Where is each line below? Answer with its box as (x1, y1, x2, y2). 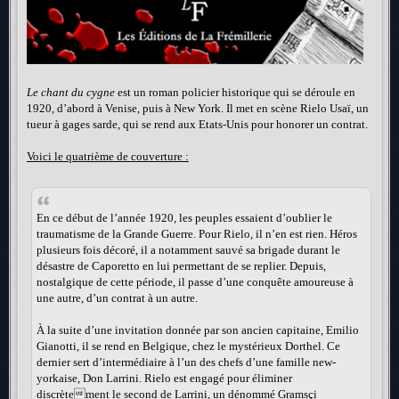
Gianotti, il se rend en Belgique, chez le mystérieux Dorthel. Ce (37, 338, 340, 353)
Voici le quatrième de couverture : (27, 150, 189, 164)
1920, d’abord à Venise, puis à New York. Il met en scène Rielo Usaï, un (27, 102, 369, 116)
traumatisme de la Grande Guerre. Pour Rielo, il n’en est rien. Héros (37, 226, 357, 240)
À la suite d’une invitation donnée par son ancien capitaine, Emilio (37, 322, 359, 337)
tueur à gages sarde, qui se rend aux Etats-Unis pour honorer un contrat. (27, 118, 368, 132)
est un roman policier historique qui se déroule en (115, 85, 355, 100)
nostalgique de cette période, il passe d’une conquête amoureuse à (37, 274, 354, 289)
